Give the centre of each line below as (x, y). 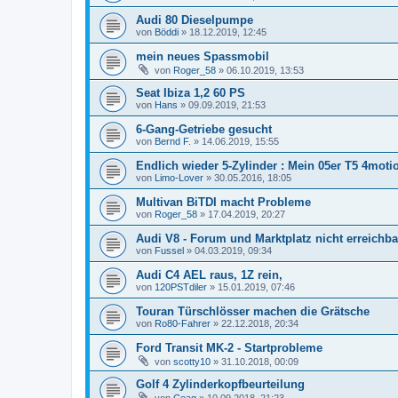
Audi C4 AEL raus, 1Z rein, (209, 275)
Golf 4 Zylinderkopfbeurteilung (220, 384)
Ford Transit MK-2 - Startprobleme (229, 347)
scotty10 (192, 361)
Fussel (169, 250)
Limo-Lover (179, 177)
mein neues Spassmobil (203, 56)
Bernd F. (173, 141)
